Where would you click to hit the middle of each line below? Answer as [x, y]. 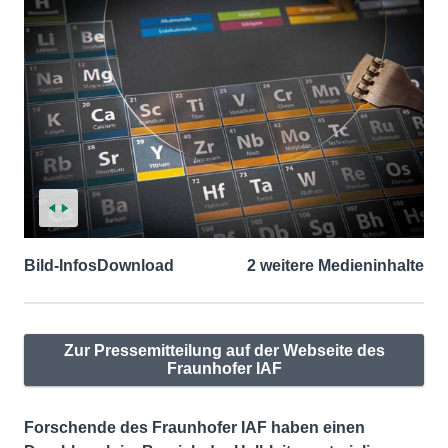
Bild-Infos [60, 265]
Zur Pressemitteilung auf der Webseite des [224, 350]
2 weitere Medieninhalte [335, 265]
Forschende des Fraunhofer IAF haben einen [194, 427]
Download [135, 265]
